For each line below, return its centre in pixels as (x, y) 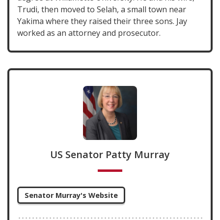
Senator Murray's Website (71, 195)
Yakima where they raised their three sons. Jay (102, 21)
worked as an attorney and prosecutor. (89, 33)
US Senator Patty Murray (110, 154)
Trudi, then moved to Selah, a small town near (102, 9)
